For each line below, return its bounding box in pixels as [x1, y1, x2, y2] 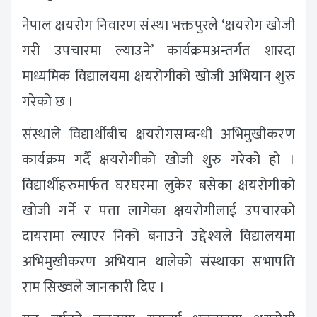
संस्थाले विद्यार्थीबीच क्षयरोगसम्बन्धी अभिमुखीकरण [22, 122, 295, 147]
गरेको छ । [22, 90, 74, 115]
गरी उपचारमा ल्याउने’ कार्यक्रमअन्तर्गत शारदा [22, 39, 295, 64]
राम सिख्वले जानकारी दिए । [22, 275, 166, 300]
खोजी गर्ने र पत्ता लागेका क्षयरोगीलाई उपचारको [22, 199, 295, 224]
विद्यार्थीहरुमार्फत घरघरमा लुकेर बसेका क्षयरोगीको [22, 173, 295, 198]
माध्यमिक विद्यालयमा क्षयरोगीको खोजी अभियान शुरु [22, 64, 295, 89]
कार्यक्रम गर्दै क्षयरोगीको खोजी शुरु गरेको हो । [22, 148, 295, 173]
